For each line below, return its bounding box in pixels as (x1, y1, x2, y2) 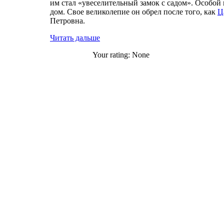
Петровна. (50, 16, 85, 25)
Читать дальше (50, 33, 100, 42)
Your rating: (92, 50, 132, 59)
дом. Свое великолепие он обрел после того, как (50, 7, 217, 16)
